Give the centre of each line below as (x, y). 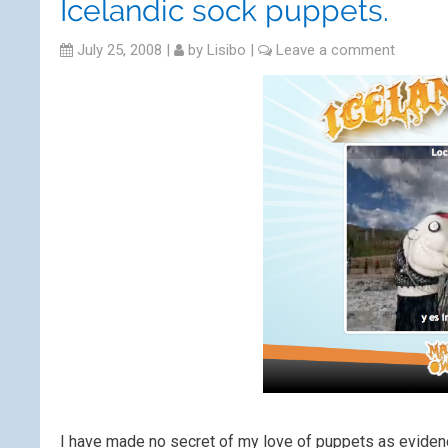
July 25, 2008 (117, 50)
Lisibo (226, 50)
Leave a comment (335, 50)
